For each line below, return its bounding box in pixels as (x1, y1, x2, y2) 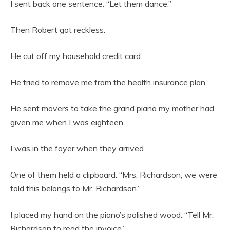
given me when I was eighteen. (10, 117, 125, 127)
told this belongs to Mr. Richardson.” (10, 183, 141, 194)
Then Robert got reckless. (10, 25, 105, 35)
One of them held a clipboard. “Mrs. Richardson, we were (10, 169, 217, 180)
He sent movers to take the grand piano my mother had (10, 103, 214, 113)
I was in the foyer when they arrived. (10, 143, 145, 154)
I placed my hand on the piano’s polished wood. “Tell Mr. (10, 209, 214, 220)
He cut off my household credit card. (10, 51, 142, 61)
